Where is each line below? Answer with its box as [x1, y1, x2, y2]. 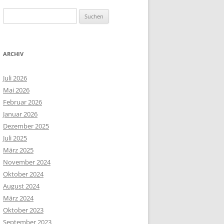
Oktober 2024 [3, 169, 43, 178]
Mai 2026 [3, 85, 29, 94]
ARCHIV [3, 49, 23, 57]
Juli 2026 [3, 73, 27, 82]
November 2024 [3, 157, 50, 166]
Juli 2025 [3, 133, 27, 142]
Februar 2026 [3, 97, 42, 106]
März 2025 [3, 145, 33, 154]
